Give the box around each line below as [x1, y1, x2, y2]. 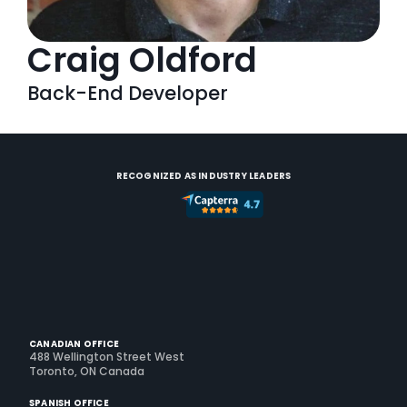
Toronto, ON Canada [29, 364, 144, 379]
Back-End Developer [27, 80, 228, 106]
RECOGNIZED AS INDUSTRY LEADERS [115, 170, 292, 182]
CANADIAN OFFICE [29, 338, 119, 350]
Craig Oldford [27, 37, 257, 84]
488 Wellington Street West [29, 350, 184, 364]
